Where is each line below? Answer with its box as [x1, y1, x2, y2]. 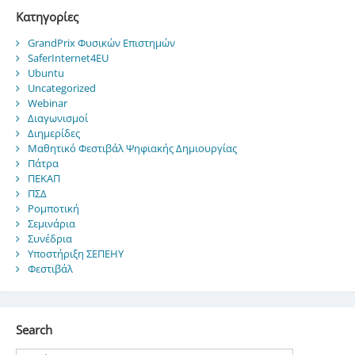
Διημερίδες [27, 125, 80, 140]
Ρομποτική [27, 200, 79, 216]
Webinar [27, 95, 67, 110]
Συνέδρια [27, 231, 72, 246]
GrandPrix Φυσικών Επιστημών [27, 35, 175, 50]
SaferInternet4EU [27, 50, 109, 65]
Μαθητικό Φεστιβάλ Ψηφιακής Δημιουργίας [27, 140, 237, 155]
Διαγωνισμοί [27, 110, 88, 125]
